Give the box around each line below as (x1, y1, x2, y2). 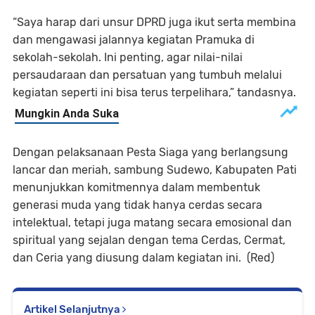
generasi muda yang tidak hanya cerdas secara (13, 198, 262, 212)
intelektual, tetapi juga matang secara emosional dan (13, 216, 292, 230)
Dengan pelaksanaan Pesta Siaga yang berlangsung (13, 146, 288, 160)
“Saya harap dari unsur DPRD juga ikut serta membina (13, 15, 296, 30)
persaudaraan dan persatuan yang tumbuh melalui (13, 68, 282, 82)
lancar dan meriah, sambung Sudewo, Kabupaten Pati (13, 163, 297, 177)
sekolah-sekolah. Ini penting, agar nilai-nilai (13, 51, 243, 65)
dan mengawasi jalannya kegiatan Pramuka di (13, 33, 255, 47)
